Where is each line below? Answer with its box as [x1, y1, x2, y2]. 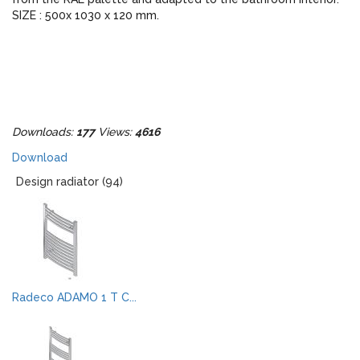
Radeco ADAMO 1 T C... [12, 291, 137, 304]
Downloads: [12, 125, 76, 138]
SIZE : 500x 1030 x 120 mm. [12, 9, 159, 22]
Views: [95, 125, 135, 138]
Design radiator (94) [16, 175, 123, 188]
